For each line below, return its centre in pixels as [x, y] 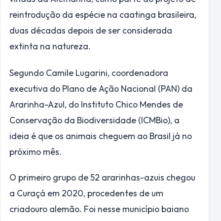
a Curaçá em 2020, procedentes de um [86, 193]
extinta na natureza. [50, 46]
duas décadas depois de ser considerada [91, 31]
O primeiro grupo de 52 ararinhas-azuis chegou [102, 178]
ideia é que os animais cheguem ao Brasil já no [101, 136]
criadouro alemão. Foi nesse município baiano [99, 209]
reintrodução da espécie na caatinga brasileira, [103, 15]
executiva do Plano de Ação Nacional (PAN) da [101, 88]
